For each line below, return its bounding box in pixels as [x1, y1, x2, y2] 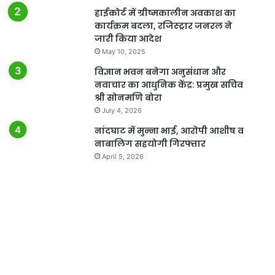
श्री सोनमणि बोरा [94, 91, 162, 104]
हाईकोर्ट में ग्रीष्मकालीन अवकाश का [94, 6, 236, 19]
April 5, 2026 [101, 152, 144, 161]
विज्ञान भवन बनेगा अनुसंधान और [94, 65, 226, 78]
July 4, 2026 [101, 106, 142, 115]
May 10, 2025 [101, 47, 145, 56]
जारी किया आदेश [94, 32, 161, 45]
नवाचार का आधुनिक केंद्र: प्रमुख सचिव [94, 78, 243, 91]
